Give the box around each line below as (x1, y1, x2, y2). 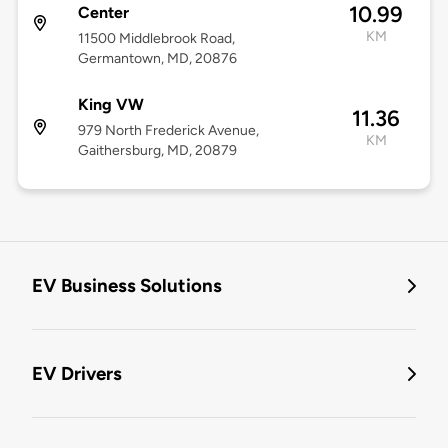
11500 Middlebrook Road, (77, 30, 235, 48)
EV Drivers (32, 362, 122, 386)
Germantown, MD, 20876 (77, 50, 237, 68)
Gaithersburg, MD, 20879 (77, 142, 237, 160)
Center (77, 3, 129, 23)
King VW (77, 95, 144, 115)
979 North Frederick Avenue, (77, 122, 259, 140)
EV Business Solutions (32, 274, 222, 298)
